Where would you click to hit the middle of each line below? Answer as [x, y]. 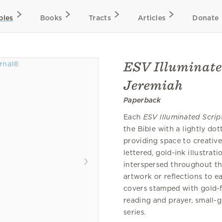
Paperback [142, 100]
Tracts [100, 18]
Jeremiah [153, 85]
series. [135, 212]
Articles [152, 18]
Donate [206, 18]
